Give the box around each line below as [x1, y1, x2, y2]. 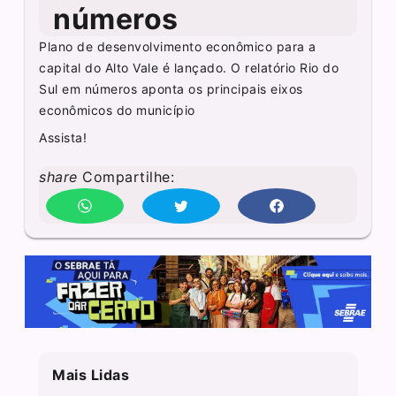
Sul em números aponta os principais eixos [39, 80, 303, 96]
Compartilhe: [77, 167, 175, 186]
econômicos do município [39, 102, 195, 118]
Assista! [39, 129, 88, 145]
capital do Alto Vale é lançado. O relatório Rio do [39, 59, 339, 75]
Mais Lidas [52, 366, 130, 385]
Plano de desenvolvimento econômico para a [39, 38, 316, 54]
